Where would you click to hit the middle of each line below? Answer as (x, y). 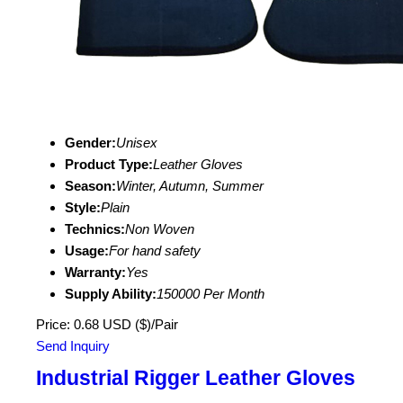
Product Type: (109, 164)
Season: (90, 186)
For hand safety (155, 251)
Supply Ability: (111, 294)
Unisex (137, 143)
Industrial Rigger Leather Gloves (196, 378)
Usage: (87, 251)
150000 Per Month (210, 294)
